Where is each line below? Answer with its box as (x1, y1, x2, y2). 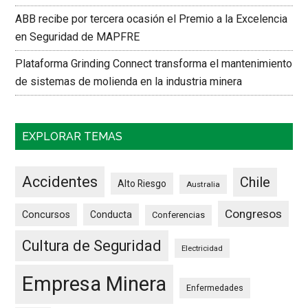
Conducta (90, 209, 133, 221)
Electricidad (181, 243, 223, 254)
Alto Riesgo (118, 178, 167, 190)
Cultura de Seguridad (22, 237, 162, 255)
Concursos (22, 209, 71, 221)
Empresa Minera (22, 272, 167, 296)
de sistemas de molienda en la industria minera (15, 75, 243, 89)
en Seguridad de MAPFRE (15, 30, 140, 44)
